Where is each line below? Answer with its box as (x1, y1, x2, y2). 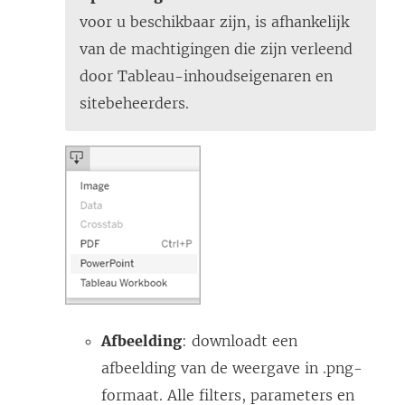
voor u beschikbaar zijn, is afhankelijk (80, 13, 349, 32)
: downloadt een (182, 332, 297, 351)
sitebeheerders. (80, 94, 189, 113)
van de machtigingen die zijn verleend (80, 40, 353, 59)
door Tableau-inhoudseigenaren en (80, 67, 333, 86)
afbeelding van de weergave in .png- (101, 359, 363, 378)
